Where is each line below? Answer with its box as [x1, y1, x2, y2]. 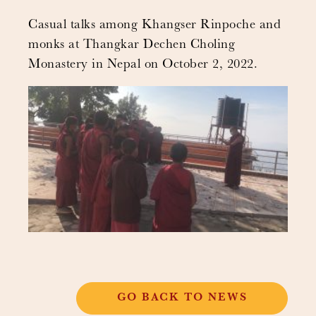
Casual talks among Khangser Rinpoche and [28, 19, 281, 32]
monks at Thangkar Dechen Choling [28, 39, 235, 52]
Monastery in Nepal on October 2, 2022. [28, 59, 257, 72]
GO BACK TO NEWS [116, 293, 248, 305]
